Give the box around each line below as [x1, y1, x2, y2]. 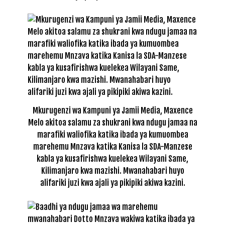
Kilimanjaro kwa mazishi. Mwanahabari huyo [41, 165, 184, 176]
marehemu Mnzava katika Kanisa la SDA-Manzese [33, 141, 192, 152]
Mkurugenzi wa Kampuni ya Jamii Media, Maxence [32, 105, 193, 116]
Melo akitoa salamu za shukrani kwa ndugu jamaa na [28, 117, 197, 128]
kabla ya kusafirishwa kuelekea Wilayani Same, [37, 153, 188, 164]
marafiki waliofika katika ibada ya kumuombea [37, 129, 188, 140]
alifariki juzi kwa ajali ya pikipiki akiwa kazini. [40, 177, 185, 188]
